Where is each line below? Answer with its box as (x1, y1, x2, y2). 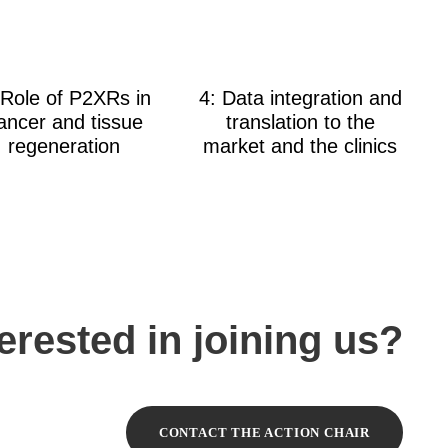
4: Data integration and (198, 87, 402, 109)
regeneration (8, 135, 120, 157)
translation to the (225, 111, 375, 133)
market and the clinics (203, 135, 397, 157)
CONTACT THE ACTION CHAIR (158, 425, 370, 441)
